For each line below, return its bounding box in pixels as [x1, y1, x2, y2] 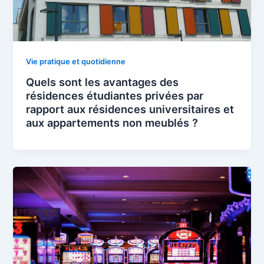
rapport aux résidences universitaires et [26, 103, 235, 116]
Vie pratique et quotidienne [26, 57, 126, 66]
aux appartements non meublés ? [26, 116, 199, 130]
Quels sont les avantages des [26, 75, 179, 89]
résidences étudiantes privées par [26, 89, 204, 103]
